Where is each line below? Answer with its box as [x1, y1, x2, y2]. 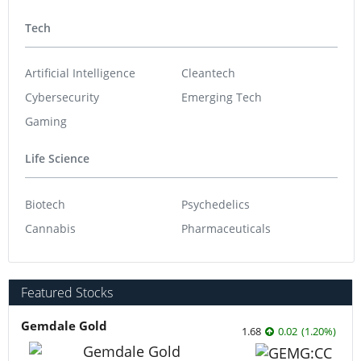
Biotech [25, 196, 65, 212]
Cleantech [181, 65, 235, 81]
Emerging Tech [181, 89, 262, 106]
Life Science [25, 151, 89, 166]
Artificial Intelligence [25, 65, 135, 81]
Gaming [25, 114, 67, 130]
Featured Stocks [21, 284, 113, 302]
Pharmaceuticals [181, 220, 271, 236]
